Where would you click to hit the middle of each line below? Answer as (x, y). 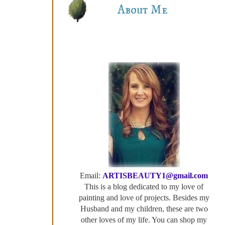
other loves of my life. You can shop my (144, 219)
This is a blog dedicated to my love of (144, 186)
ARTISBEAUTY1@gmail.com (155, 175)
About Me (143, 10)
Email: (91, 175)
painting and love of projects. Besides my (144, 197)
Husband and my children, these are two (144, 208)
